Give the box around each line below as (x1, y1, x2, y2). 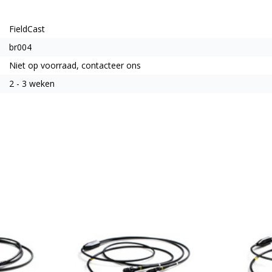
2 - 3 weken (9, 77, 55, 89)
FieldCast (9, 22, 45, 35)
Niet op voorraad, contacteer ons (9, 59, 141, 71)
